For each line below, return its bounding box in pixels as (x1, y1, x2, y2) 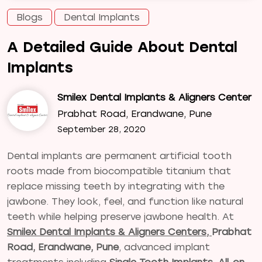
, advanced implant (119, 241, 210, 253)
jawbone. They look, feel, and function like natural (7, 195, 243, 207)
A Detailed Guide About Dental (7, 37, 237, 56)
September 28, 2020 (57, 124, 146, 135)
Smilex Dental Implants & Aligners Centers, (7, 226, 212, 237)
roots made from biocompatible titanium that (7, 165, 231, 177)
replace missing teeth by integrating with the (7, 180, 225, 192)
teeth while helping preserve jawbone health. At (7, 211, 234, 222)
